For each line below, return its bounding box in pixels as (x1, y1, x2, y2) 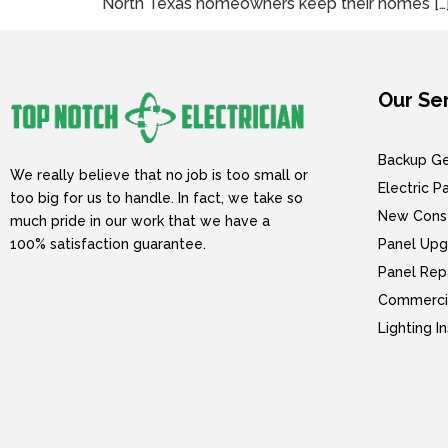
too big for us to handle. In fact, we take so (10, 190, 303, 207)
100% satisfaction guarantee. (10, 236, 206, 253)
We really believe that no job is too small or (10, 167, 308, 184)
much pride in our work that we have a (10, 213, 270, 230)
